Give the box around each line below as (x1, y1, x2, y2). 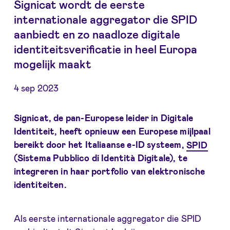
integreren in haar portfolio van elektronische (13, 166, 205, 177)
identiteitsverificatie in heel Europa (13, 42, 197, 56)
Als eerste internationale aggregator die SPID (13, 213, 202, 224)
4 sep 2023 (13, 83, 59, 93)
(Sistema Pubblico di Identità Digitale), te (13, 152, 188, 163)
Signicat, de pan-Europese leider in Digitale (13, 112, 194, 123)
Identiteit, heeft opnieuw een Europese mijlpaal (13, 126, 210, 137)
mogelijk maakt (13, 57, 91, 71)
